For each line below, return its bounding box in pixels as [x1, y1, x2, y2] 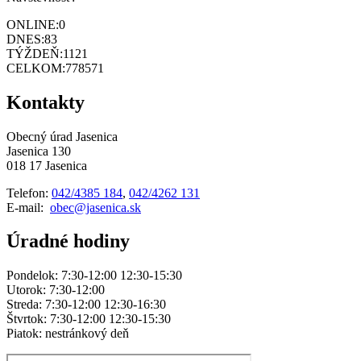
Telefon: [6, 185, 52, 200]
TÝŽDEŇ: [6, 46, 63, 60]
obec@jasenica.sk [50, 200, 141, 214]
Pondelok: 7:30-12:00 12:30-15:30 [6, 268, 182, 283]
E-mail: [6, 200, 50, 214]
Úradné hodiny [6, 230, 130, 252]
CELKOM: [6, 60, 65, 75]
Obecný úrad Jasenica [6, 129, 118, 143]
